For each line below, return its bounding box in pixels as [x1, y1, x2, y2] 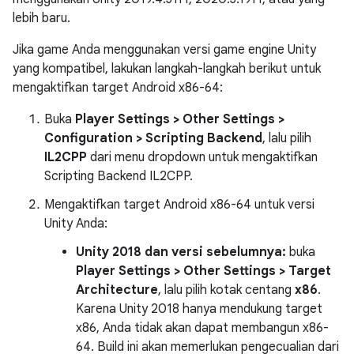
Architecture [76, 282, 158, 298]
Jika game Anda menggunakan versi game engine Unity [13, 42, 316, 58]
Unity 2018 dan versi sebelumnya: [76, 244, 286, 260]
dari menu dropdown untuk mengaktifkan [87, 149, 318, 165]
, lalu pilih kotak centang [158, 282, 295, 298]
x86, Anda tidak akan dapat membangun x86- [76, 320, 329, 336]
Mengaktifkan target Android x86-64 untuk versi [44, 197, 314, 213]
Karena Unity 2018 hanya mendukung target [76, 301, 322, 317]
